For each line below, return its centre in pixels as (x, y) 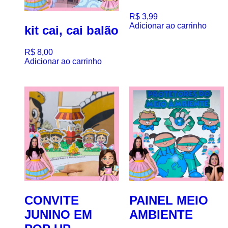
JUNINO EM (58, 214)
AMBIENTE (161, 214)
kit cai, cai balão (72, 31)
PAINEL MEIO (169, 200)
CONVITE (52, 200)
